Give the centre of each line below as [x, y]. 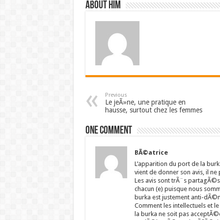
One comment [109, 131]
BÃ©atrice [151, 152]
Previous [116, 95]
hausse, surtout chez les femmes [153, 110]
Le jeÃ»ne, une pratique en [145, 102]
